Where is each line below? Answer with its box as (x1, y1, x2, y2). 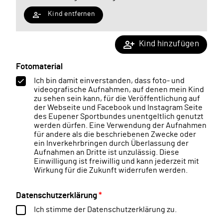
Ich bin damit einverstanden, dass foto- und (34, 76, 185, 85)
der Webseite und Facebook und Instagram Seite (34, 103, 203, 111)
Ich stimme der (34, 205, 87, 214)
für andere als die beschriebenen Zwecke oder (34, 130, 196, 138)
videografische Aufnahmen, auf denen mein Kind (34, 85, 204, 94)
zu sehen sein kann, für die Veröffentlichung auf (34, 94, 200, 103)
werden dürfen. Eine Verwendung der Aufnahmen (34, 121, 207, 129)
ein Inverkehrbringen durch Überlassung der (34, 139, 189, 147)
